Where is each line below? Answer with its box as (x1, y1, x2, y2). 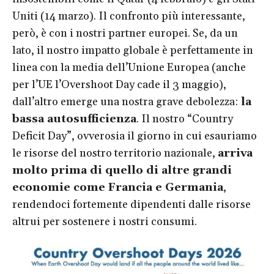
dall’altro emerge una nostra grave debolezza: (12, 94, 238, 109)
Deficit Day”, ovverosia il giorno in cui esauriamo (12, 128, 257, 143)
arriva (218, 146, 253, 160)
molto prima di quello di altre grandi (12, 163, 232, 177)
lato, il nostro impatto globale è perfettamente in (12, 43, 253, 57)
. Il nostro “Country (136, 111, 233, 126)
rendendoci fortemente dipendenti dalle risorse (12, 197, 251, 212)
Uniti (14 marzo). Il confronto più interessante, (12, 9, 245, 23)
